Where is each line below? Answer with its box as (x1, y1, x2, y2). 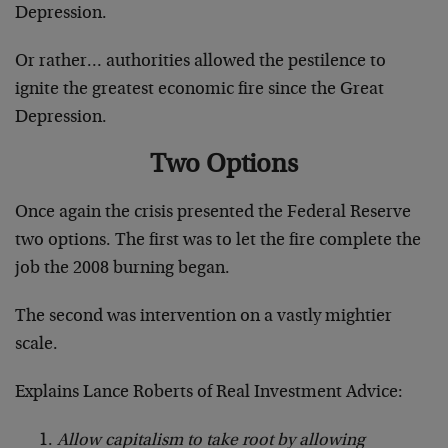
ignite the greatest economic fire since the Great (15, 80, 384, 99)
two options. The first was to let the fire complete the (15, 231, 421, 250)
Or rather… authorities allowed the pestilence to (15, 52, 386, 71)
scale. (15, 335, 58, 354)
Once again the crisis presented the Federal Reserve (15, 203, 411, 222)
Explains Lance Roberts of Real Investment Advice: (15, 383, 403, 402)
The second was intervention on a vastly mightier (15, 307, 392, 326)
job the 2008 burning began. (15, 259, 230, 278)
